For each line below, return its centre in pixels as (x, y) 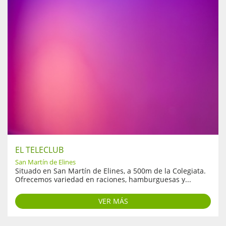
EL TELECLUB (39, 150)
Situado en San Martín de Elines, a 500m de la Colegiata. (110, 171)
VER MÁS (113, 201)
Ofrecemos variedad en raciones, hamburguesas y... (103, 179)
